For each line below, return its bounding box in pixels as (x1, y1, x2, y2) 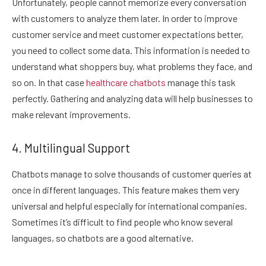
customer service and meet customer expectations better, (12, 28, 243, 40)
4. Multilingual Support (12, 140, 130, 155)
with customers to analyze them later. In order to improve (12, 12, 237, 24)
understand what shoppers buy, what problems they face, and (12, 61, 252, 72)
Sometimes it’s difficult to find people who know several (12, 216, 233, 228)
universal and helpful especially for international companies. (12, 200, 247, 212)
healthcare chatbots (84, 77, 166, 88)
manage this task (166, 77, 236, 88)
